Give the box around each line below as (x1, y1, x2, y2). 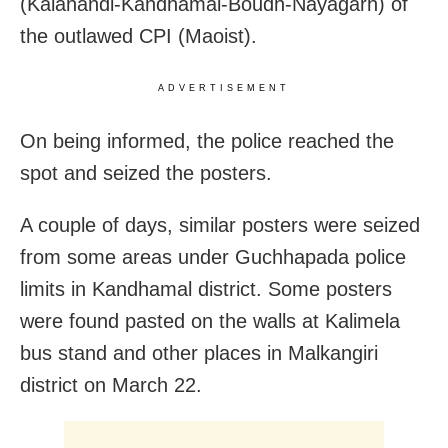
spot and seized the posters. (20, 161, 272, 184)
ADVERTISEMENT (158, 82, 290, 93)
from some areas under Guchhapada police (20, 245, 406, 268)
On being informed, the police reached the (20, 129, 394, 152)
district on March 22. (20, 373, 202, 396)
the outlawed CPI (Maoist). (20, 24, 257, 47)
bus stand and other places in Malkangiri (20, 341, 378, 364)
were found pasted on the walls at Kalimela (20, 309, 400, 332)
